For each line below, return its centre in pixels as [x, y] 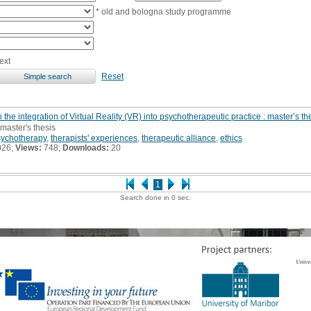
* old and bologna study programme [162, 11]
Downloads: [86, 148]
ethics [231, 138]
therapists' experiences [94, 138]
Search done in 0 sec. [155, 197]
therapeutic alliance [179, 138]
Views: [28, 148]
